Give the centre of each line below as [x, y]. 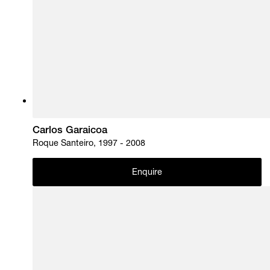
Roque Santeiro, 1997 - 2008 [89, 144]
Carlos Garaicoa [70, 131]
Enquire [147, 173]
